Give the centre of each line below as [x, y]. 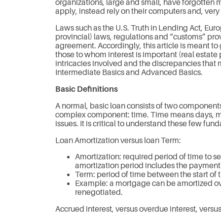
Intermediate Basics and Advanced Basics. [129, 73]
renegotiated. [99, 193]
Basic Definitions [87, 89]
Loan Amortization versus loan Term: [118, 140]
